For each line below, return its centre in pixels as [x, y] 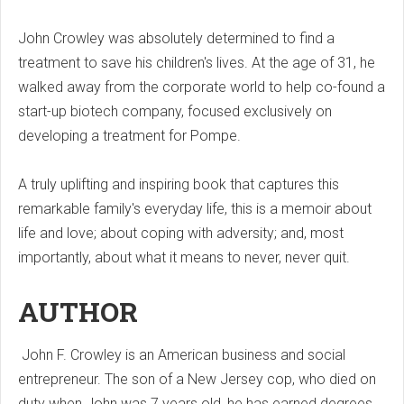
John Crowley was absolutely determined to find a [176, 38]
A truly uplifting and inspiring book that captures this [179, 184]
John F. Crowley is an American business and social [182, 354]
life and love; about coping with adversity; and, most [181, 233]
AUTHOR [78, 311]
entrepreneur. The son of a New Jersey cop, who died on [197, 379]
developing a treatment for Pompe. [129, 135]
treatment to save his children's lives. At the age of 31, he [197, 62]
